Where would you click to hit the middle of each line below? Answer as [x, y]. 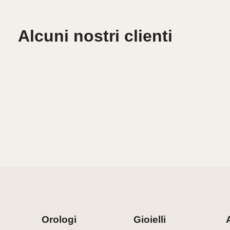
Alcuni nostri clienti [95, 36]
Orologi [59, 219]
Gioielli [150, 219]
